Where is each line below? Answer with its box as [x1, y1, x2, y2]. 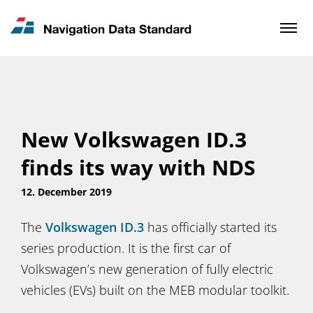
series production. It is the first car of [21, 240, 231, 256]
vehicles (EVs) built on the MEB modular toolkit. [21, 282, 289, 298]
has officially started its [144, 219, 277, 235]
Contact [21, 41, 65, 56]
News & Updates [21, 15, 112, 30]
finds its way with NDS [21, 153, 256, 182]
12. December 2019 [21, 185, 112, 198]
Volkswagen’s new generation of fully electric [21, 261, 273, 277]
